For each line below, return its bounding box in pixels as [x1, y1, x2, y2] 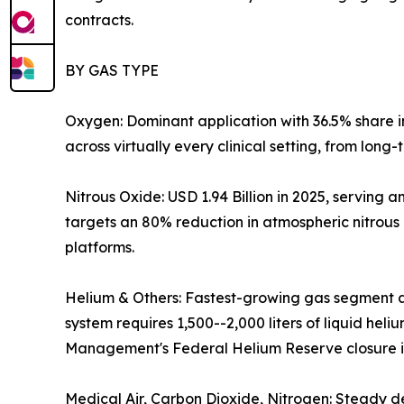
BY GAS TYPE [65, 61, 159, 80]
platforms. [65, 238, 134, 257]
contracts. [65, 11, 133, 30]
